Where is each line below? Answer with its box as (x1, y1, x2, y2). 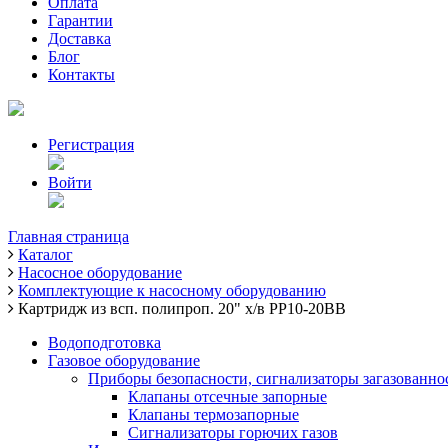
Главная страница (8, 228, 129, 245)
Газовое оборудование (48, 352, 200, 369)
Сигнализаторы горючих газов (128, 424, 338, 441)
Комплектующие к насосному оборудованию (18, 282, 326, 299)
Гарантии (48, 12, 113, 29)
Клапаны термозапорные (128, 406, 299, 423)
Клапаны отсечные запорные (128, 388, 327, 405)
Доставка (48, 30, 111, 47)
